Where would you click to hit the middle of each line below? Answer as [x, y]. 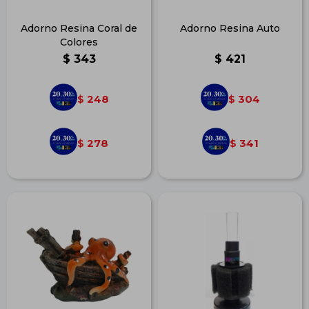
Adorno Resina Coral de [79, 28]
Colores [79, 42]
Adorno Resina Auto [230, 28]
